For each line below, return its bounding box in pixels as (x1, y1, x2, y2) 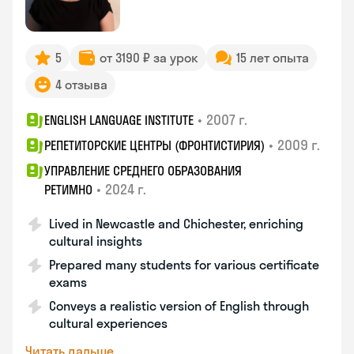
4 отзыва (55, 77, 107, 92)
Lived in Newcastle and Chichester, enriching (49, 216, 303, 232)
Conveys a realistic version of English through (49, 298, 309, 314)
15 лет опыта (236, 50, 309, 66)
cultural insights (49, 233, 142, 249)
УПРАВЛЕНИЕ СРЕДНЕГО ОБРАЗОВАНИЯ (44, 163, 242, 179)
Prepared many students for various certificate (49, 257, 319, 273)
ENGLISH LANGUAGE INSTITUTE (44, 112, 194, 128)
